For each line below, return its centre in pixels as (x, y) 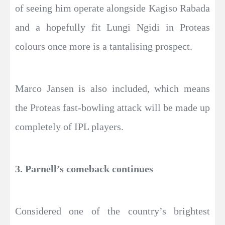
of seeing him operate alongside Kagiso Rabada (113, 8)
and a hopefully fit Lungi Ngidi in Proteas (113, 27)
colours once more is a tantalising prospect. (104, 46)
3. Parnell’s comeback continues (84, 168)
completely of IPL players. (69, 126)
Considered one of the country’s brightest (113, 211)
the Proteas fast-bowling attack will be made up (113, 107)
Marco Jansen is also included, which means (113, 88)
